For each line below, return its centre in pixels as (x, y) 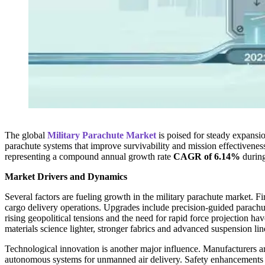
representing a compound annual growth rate (89, 157)
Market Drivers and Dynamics (66, 177)
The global (26, 135)
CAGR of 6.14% (207, 157)
